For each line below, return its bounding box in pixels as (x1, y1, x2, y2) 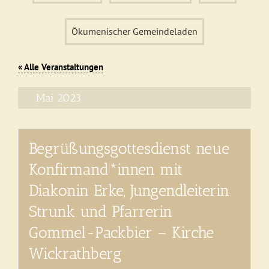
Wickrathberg (29, 244, 122, 262)
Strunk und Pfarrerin (29, 202, 173, 220)
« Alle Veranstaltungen (18, 61, 103, 73)
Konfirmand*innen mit (29, 160, 183, 178)
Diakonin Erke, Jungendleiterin (29, 181, 230, 199)
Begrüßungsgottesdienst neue (29, 139, 230, 157)
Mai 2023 (36, 91, 81, 105)
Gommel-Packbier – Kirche (29, 223, 214, 241)
